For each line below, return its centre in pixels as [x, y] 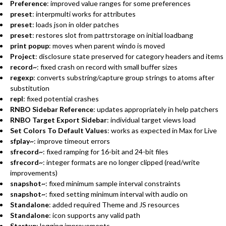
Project [23, 56]
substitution [30, 88]
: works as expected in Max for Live [162, 130]
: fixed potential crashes [61, 98]
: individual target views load [151, 120]
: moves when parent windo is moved [107, 45]
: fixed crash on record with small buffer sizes [107, 67]
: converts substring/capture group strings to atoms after [124, 77]
